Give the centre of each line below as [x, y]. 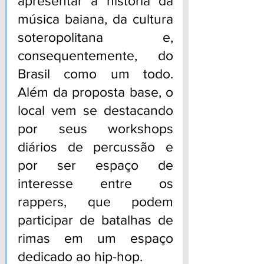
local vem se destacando [95, 110]
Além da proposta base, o [95, 92]
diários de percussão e [95, 146]
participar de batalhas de [95, 220]
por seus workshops [95, 128]
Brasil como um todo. [95, 73]
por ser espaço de [95, 165]
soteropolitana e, [95, 37]
